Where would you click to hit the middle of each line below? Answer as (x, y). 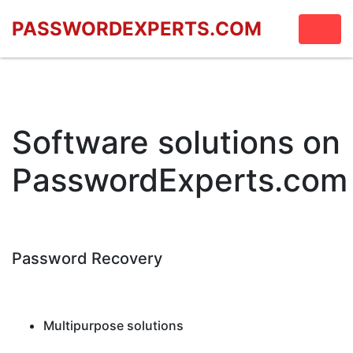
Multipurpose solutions (113, 325)
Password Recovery (87, 258)
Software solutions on (176, 142)
